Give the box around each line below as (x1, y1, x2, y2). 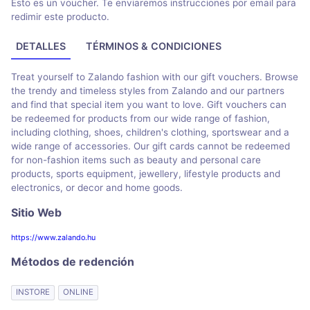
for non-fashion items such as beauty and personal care (11, 154, 261, 165)
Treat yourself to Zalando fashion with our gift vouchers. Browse (11, 71, 298, 82)
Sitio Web (11, 206, 62, 220)
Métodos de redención (11, 255, 134, 269)
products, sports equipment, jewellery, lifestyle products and (11, 167, 280, 179)
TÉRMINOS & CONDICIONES (85, 39, 221, 52)
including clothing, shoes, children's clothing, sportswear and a (11, 126, 289, 138)
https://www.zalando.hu (11, 232, 95, 243)
